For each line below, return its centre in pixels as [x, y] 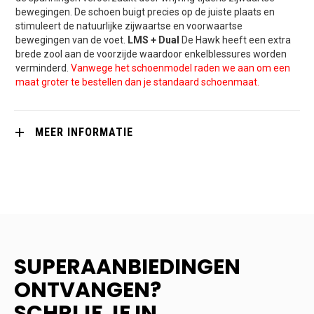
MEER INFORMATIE [84, 132]
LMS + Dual [153, 40]
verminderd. [43, 68]
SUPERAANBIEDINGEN [127, 267]
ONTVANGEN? [88, 290]
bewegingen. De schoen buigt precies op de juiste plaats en [145, 12]
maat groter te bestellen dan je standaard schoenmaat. [137, 82]
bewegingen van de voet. [71, 40]
